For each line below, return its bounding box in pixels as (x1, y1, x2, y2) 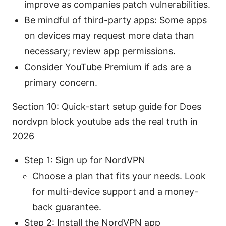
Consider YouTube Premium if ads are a (24, 62, 191, 73)
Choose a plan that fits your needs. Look (32, 171, 206, 182)
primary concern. (24, 77, 97, 88)
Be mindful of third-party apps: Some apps (24, 15, 207, 26)
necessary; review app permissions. (24, 46, 176, 57)
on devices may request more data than (24, 30, 194, 41)
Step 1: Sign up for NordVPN (24, 155, 145, 166)
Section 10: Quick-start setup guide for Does (12, 101, 201, 112)
